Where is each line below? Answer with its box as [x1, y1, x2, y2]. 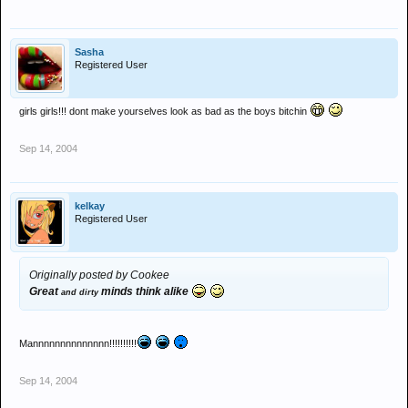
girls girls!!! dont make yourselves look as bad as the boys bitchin [19, 106, 310, 117]
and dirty [61, 288, 98, 297]
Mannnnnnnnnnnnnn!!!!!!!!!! [19, 338, 137, 349]
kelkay [75, 200, 105, 211]
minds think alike [98, 285, 191, 298]
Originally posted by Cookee [29, 269, 169, 281]
